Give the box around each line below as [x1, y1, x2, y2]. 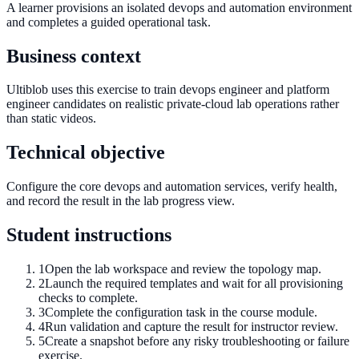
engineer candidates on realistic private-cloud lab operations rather [6, 97, 339, 111]
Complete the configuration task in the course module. [45, 305, 317, 320]
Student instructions [6, 224, 171, 246]
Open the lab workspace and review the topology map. [45, 262, 321, 276]
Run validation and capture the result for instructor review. [45, 320, 338, 334]
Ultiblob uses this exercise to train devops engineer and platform [6, 83, 329, 97]
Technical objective [6, 142, 165, 163]
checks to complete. [38, 291, 138, 305]
